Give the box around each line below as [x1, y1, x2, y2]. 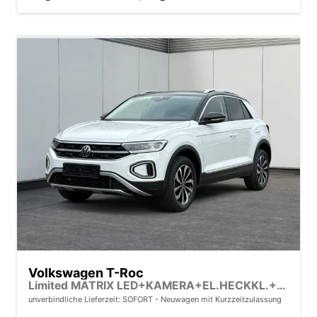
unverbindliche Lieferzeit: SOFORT [28, 294, 155, 304]
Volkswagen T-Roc [28, 265, 144, 280]
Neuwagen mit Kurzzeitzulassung [158, 294, 282, 304]
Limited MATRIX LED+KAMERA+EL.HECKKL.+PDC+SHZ [277, 278, 286, 292]
